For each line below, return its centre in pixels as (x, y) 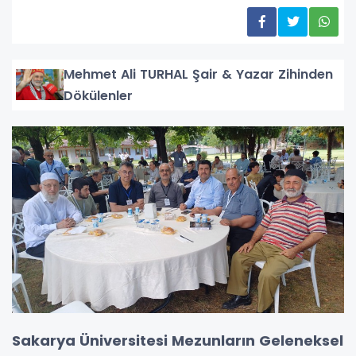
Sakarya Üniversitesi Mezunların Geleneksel (178, 340)
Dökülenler (98, 95)
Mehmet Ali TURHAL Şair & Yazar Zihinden (198, 74)
